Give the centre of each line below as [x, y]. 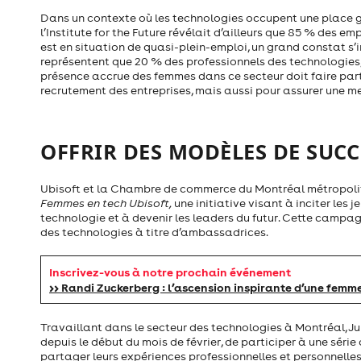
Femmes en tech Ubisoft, [107, 203]
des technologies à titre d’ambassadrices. [154, 232]
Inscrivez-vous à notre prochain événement [170, 272]
